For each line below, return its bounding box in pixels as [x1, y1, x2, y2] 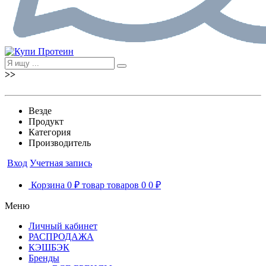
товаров [107, 179, 139, 190]
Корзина [31, 179, 65, 190]
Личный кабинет [28, 220, 97, 231]
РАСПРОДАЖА [28, 231, 94, 242]
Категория [28, 126, 71, 137]
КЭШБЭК [28, 242, 69, 252]
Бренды [28, 252, 59, 263]
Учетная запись [30, 157, 92, 168]
